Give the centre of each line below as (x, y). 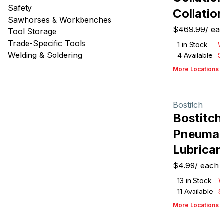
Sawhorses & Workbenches (60, 20)
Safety (20, 8)
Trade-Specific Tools (47, 43)
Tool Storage (32, 31)
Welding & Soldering (45, 55)
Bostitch (188, 105)
